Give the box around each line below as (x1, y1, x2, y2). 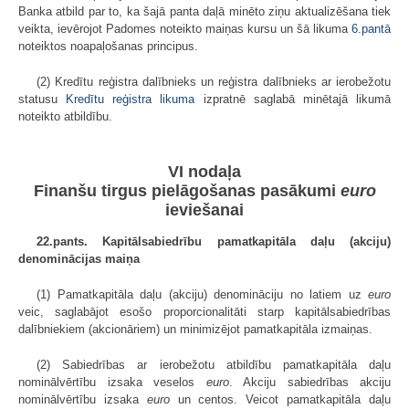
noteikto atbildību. (18, 110, 112, 124)
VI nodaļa (168, 163, 241, 182)
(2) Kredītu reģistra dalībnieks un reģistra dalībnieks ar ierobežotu (37, 75, 391, 89)
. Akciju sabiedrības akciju (228, 375, 391, 390)
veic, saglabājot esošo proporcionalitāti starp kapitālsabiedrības (18, 305, 391, 320)
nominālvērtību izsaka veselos (18, 375, 206, 390)
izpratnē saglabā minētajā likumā (194, 92, 392, 107)
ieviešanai (165, 201, 244, 220)
